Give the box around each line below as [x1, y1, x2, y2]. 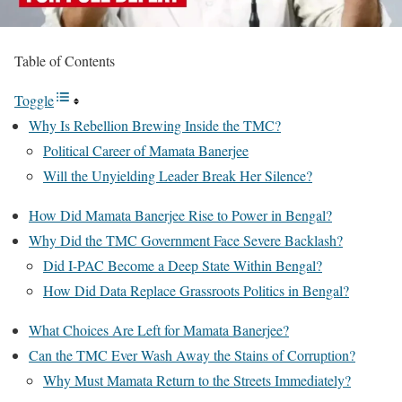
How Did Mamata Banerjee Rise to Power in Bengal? [29, 205, 332, 224]
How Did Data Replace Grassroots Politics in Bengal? [43, 280, 349, 300]
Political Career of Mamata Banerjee [43, 140, 249, 160]
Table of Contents [14, 50, 115, 70]
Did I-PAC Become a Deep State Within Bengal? [43, 255, 322, 275]
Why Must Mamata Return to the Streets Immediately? [43, 370, 351, 389]
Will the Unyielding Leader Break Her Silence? [43, 165, 312, 185]
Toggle [14, 90, 54, 109]
